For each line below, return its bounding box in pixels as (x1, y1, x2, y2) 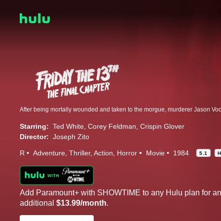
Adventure (33, 148, 65, 157)
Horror (117, 148, 137, 157)
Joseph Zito (53, 132, 89, 141)
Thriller (69, 148, 90, 157)
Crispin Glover (140, 122, 184, 130)
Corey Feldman (88, 122, 136, 130)
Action (94, 148, 113, 157)
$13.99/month (56, 198, 107, 207)
